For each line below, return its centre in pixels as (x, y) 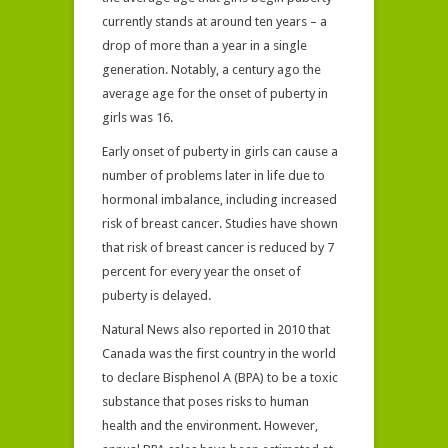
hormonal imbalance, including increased (219, 199)
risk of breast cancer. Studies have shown (220, 223)
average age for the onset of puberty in (215, 93)
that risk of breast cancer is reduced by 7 (218, 247)
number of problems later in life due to (213, 175)
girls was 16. (137, 117)
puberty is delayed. (156, 295)
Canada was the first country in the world (219, 353)
